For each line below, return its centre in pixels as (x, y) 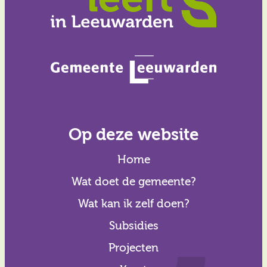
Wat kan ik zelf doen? (133, 204)
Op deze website (133, 134)
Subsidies (133, 226)
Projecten (133, 248)
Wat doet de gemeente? (133, 181)
